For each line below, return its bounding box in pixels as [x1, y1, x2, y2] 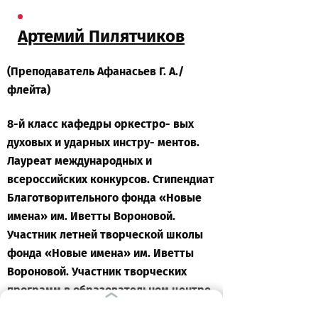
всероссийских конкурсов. [7, 172, 153, 186]
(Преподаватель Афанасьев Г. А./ [7, 65, 184, 78]
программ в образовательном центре [7, 283, 211, 297]
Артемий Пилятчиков [18, 26, 185, 46]
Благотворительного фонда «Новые [7, 191, 202, 204]
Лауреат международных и [7, 154, 152, 168]
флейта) [7, 83, 50, 97]
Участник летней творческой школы [7, 228, 203, 241]
